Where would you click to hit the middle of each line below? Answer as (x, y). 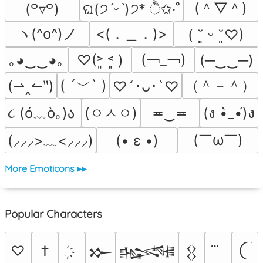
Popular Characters (53, 214)
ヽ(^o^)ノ (47, 34)
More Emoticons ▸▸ (45, 169)
